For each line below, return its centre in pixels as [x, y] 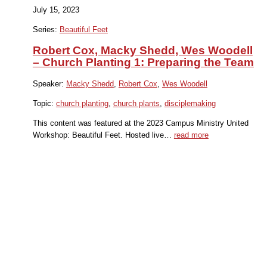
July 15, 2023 [56, 10]
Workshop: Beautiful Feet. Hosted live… [103, 135]
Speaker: [49, 84]
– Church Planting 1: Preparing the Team [143, 63]
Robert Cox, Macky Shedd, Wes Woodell [142, 51]
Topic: [44, 104]
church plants [136, 104]
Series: [46, 29]
